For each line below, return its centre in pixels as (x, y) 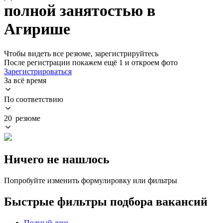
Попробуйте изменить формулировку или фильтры (91, 180)
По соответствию (34, 99)
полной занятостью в (80, 11)
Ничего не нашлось (57, 159)
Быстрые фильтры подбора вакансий (106, 201)
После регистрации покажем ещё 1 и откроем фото (91, 62)
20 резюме (22, 118)
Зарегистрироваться (38, 71)
